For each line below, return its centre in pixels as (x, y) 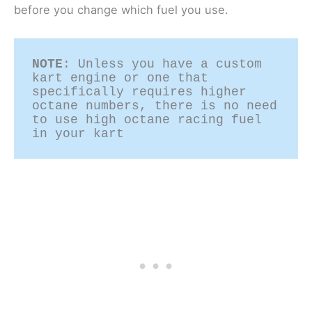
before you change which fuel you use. (121, 10)
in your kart (78, 133)
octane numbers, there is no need (155, 106)
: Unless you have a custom (163, 64)
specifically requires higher (140, 92)
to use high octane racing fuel (147, 119)
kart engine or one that (120, 78)
